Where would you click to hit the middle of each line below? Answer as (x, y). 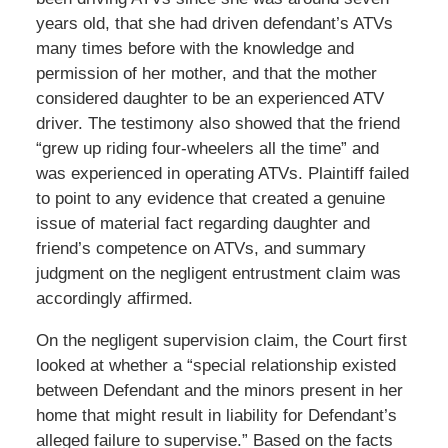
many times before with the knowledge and (194, 48)
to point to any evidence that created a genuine (210, 198)
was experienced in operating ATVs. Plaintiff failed (222, 173)
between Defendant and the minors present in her (219, 390)
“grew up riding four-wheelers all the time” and (207, 148)
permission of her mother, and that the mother (206, 73)
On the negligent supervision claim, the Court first (221, 340)
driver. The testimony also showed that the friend (217, 123)
